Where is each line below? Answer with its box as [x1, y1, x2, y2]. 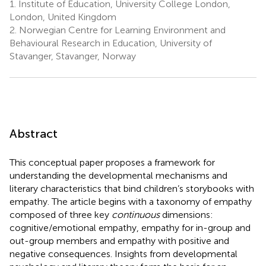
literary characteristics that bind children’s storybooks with [9, 182, 254, 194]
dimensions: [160, 208, 213, 220]
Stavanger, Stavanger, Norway [9, 50, 136, 62]
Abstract [9, 126, 58, 141]
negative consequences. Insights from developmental [9, 248, 237, 259]
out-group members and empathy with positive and [9, 235, 229, 246]
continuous [112, 208, 160, 220]
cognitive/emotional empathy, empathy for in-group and [9, 221, 251, 233]
